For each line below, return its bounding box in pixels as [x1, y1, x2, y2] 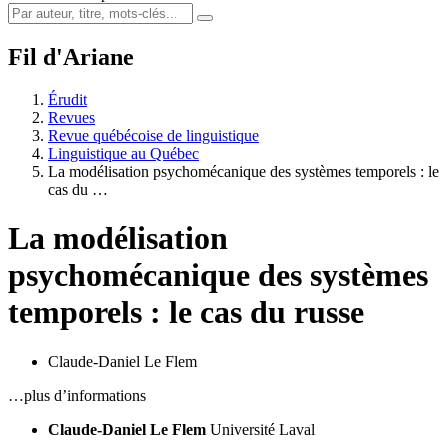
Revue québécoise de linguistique [48, 126, 259, 144]
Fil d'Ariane [8, 43, 134, 70]
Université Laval [210, 420, 315, 438]
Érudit [48, 90, 87, 108]
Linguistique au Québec [48, 144, 199, 162]
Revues [48, 108, 95, 126]
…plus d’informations [8, 386, 146, 404]
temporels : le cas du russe [8, 294, 364, 331]
